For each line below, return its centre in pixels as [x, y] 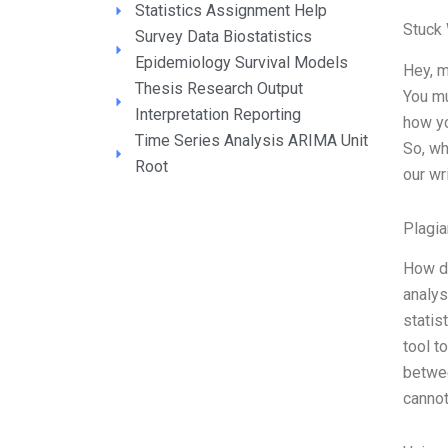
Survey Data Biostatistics [223, 36]
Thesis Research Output [218, 88]
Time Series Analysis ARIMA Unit [251, 140]
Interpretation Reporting [217, 114]
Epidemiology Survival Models [241, 62]
